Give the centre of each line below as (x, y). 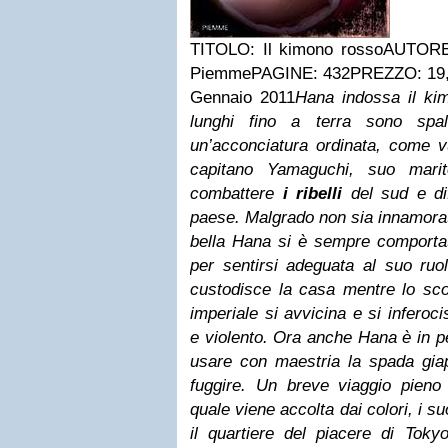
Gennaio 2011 (242, 97)
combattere (236, 193)
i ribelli (312, 193)
